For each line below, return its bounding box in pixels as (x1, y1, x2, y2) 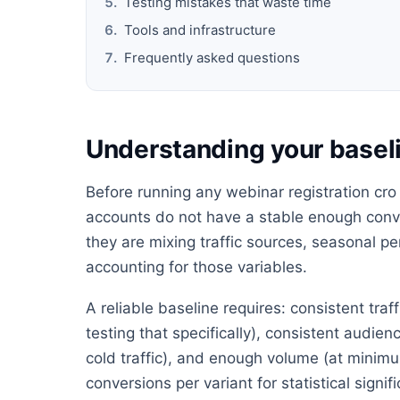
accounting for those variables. (86, 258, 307, 277)
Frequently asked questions (124, 49, 300, 67)
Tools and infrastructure (124, 21, 276, 39)
